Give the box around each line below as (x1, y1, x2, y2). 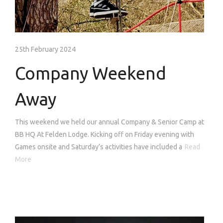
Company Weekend (15, 63, 166, 84)
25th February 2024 (15, 45, 76, 54)
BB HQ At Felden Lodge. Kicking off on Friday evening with (15, 130, 194, 139)
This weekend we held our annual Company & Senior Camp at (15, 118, 204, 126)
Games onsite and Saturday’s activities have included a (15, 143, 182, 151)
